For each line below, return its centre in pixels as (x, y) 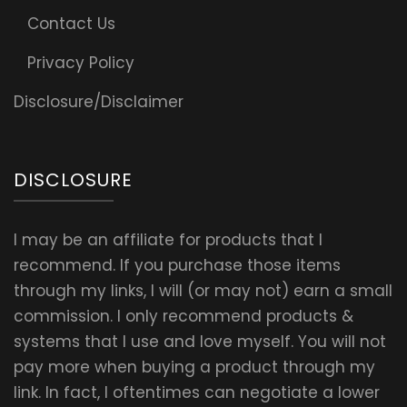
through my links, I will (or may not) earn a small (203, 291)
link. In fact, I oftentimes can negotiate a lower (197, 393)
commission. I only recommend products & (184, 317)
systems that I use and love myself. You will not (200, 342)
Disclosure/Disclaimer (99, 102)
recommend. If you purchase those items (177, 266)
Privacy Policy (81, 63)
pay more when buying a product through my (194, 367)
